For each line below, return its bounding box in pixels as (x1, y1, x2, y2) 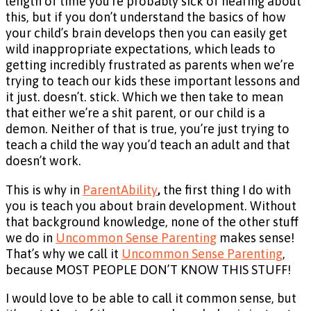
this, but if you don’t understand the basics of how (6, 10, 286, 25)
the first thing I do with (160, 182, 291, 197)
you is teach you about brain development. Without (6, 198, 296, 213)
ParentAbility (83, 182, 158, 197)
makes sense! (217, 230, 294, 245)
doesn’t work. (6, 153, 84, 169)
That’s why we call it (6, 246, 121, 261)
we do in (6, 230, 56, 245)
